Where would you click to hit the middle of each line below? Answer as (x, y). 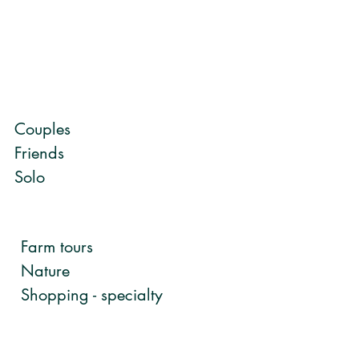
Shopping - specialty (92, 294)
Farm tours (57, 246)
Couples (42, 129)
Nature (45, 270)
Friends (39, 153)
